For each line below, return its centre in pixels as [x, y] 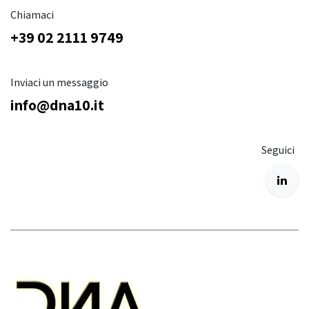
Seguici [278, 150]
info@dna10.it [57, 105]
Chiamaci [32, 15]
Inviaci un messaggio [59, 82]
